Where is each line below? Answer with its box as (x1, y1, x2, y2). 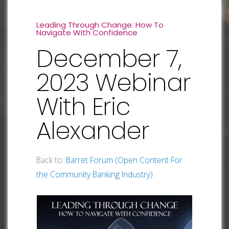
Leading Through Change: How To (36, 19, 164, 30)
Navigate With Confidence (36, 27, 140, 38)
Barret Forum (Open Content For (66, 154, 182, 166)
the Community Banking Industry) (36, 169, 153, 180)
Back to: (36, 154, 66, 166)
